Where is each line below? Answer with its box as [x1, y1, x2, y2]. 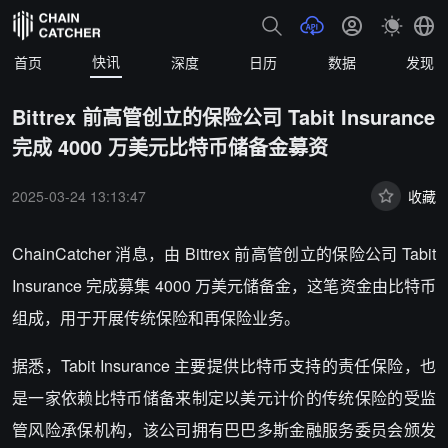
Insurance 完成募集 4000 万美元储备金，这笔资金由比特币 [12, 274, 436, 297]
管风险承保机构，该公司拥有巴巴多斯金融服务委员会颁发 [12, 418, 436, 441]
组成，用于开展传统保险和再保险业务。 [12, 306, 300, 329]
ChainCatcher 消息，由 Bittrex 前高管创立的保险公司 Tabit [12, 242, 436, 265]
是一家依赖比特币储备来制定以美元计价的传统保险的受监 [12, 386, 436, 409]
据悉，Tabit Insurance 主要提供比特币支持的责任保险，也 [12, 354, 436, 377]
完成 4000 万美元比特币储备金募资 [12, 132, 328, 161]
